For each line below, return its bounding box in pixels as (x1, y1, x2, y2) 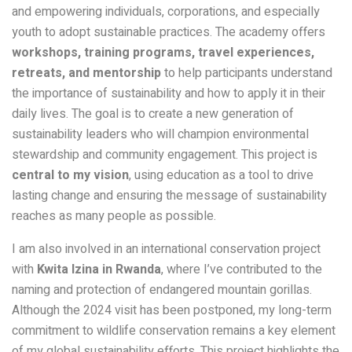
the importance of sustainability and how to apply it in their (12, 84, 325, 104)
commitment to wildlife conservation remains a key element (12, 321, 335, 341)
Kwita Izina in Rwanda (37, 260, 161, 280)
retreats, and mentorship (12, 64, 161, 83)
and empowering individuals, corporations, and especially (12, 2, 320, 22)
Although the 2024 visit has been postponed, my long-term (12, 301, 332, 321)
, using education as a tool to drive (129, 166, 313, 185)
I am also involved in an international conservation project (12, 240, 321, 259)
